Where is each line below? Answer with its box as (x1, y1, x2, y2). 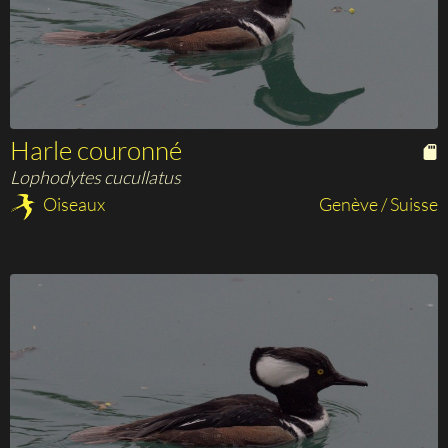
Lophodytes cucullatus (10, 166, 181, 189)
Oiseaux (40, 193, 105, 216)
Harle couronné (10, 134, 182, 167)
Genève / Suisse (319, 193, 438, 216)
